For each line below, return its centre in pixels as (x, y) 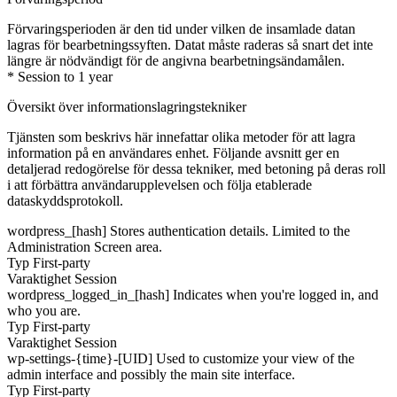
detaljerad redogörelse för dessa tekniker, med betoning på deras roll (196, 168)
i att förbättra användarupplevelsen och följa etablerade (160, 184)
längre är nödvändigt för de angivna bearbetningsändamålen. (176, 60)
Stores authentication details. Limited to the (230, 230)
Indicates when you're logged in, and (276, 294)
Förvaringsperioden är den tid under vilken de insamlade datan (181, 28)
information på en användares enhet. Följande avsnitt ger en (173, 152)
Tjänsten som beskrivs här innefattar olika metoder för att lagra (181, 136)
